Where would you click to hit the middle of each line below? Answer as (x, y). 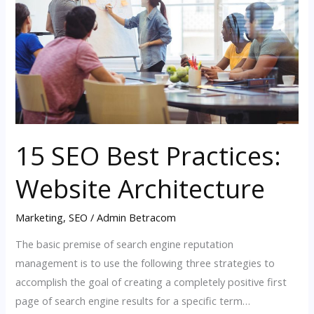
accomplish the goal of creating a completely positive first (151, 282)
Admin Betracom (137, 217)
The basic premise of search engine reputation (125, 244)
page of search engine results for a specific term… (133, 301)
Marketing (40, 217)
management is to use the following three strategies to (145, 263)
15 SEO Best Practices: (149, 155)
